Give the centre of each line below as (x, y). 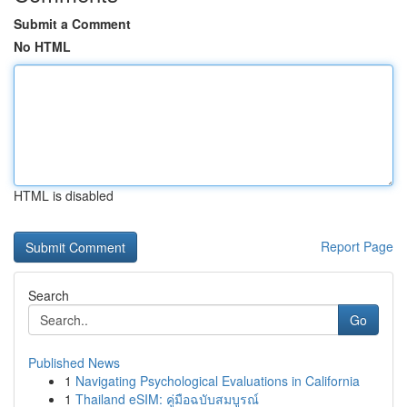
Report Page (357, 246)
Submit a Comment (72, 24)
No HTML (42, 46)
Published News (74, 362)
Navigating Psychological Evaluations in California (218, 381)
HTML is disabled (64, 195)
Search (49, 295)
